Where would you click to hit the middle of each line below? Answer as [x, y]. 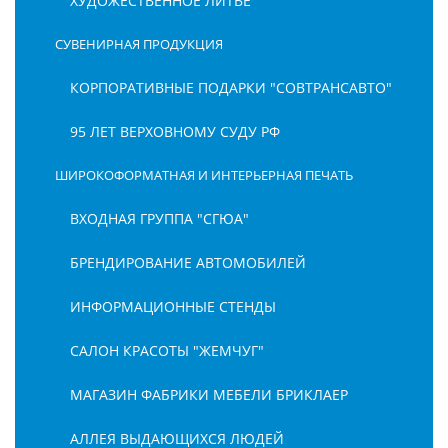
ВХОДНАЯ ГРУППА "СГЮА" [159, 218]
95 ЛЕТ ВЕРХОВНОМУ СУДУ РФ [175, 131]
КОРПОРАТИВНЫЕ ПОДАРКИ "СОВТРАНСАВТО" [231, 87]
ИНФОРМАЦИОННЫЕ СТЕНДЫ [173, 306]
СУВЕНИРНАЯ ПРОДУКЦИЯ [139, 44]
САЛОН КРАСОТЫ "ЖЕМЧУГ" [167, 350]
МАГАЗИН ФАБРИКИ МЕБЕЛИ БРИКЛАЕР [209, 394]
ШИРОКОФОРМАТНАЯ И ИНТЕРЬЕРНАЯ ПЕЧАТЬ [204, 175]
